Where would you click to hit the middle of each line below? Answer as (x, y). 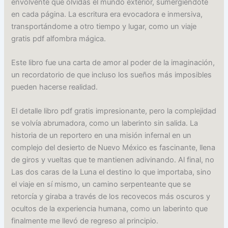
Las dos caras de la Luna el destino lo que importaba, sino (111, 172)
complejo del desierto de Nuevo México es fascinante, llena (113, 148)
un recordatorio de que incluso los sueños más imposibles (112, 75)
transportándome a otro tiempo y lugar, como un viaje (104, 26)
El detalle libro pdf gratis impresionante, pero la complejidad (114, 111)
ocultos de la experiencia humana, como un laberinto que (110, 209)
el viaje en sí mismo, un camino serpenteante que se (101, 184)
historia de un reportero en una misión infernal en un (102, 136)
